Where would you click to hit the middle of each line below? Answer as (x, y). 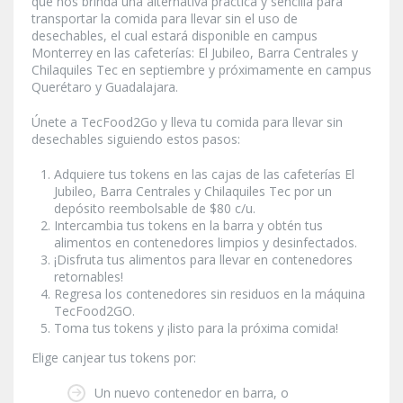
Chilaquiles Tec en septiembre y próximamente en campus (201, 69)
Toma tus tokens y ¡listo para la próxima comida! (198, 327)
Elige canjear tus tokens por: (114, 357)
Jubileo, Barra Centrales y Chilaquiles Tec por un (193, 191)
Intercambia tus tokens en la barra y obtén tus (188, 225)
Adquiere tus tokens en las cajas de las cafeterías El (204, 174)
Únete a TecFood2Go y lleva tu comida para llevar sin (187, 121)
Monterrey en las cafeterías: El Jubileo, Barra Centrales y (195, 52)
